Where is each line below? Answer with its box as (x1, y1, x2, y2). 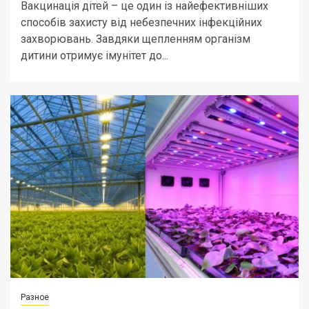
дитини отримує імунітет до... (21, 49, 168, 62)
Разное (21, 292, 49, 302)
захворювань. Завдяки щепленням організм (21, 32, 250, 46)
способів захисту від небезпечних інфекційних (21, 16, 262, 29)
